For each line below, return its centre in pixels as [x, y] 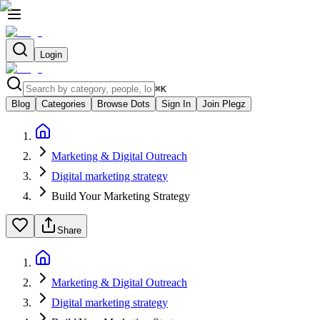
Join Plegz [224, 104]
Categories [64, 104]
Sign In [176, 104]
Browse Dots [124, 104]
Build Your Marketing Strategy [121, 196]
